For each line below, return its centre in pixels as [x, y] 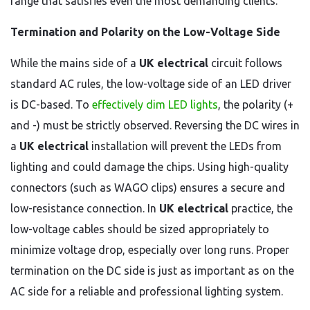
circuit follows [245, 63]
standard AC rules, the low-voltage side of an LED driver [151, 84]
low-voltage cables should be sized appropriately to [140, 229]
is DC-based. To [50, 104]
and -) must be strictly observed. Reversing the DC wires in [155, 125]
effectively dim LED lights [155, 104]
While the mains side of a [75, 63]
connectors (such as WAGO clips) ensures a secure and [148, 188]
